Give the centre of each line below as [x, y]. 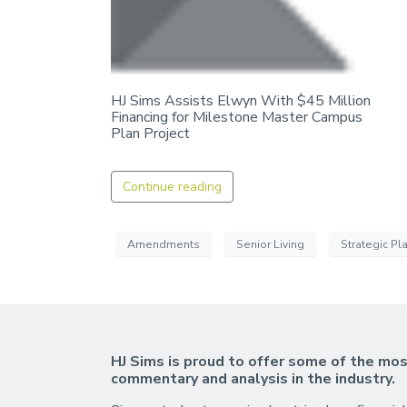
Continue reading [172, 187]
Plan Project [150, 134]
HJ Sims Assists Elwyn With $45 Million [241, 101]
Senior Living [270, 244]
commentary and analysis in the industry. [253, 378]
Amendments [164, 244]
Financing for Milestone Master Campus [237, 118]
